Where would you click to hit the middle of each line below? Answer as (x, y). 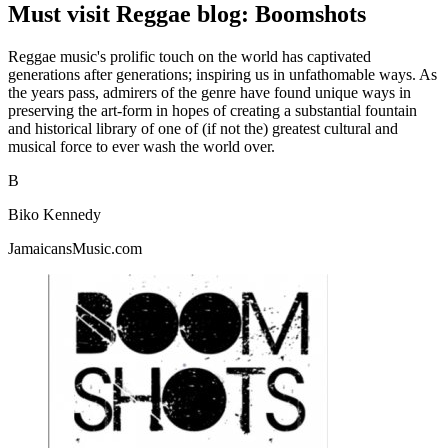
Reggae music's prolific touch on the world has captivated (189, 56)
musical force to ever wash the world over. (141, 146)
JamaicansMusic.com (75, 248)
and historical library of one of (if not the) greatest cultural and (203, 128)
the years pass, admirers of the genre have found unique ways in (209, 92)
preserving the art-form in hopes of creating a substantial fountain (212, 110)
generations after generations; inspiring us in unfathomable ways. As (222, 74)
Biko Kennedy (54, 214)
